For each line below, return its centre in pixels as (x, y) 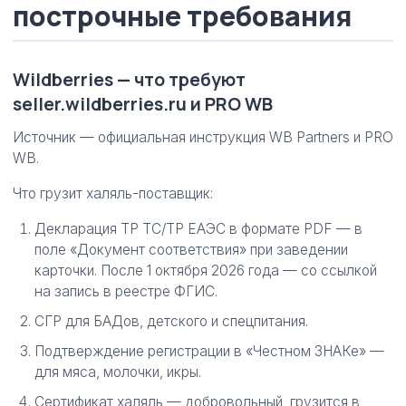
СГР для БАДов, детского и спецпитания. (171, 321)
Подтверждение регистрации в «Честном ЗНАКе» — (209, 351)
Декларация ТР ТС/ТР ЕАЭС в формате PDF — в (198, 229)
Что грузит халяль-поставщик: (113, 193)
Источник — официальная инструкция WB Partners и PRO (203, 137)
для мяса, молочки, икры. (118, 372)
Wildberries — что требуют (129, 79)
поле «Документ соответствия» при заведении (191, 250)
